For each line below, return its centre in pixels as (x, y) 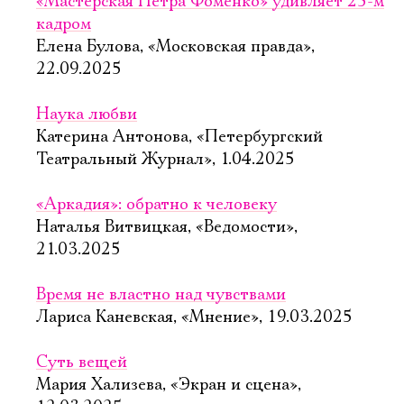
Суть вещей (82, 363)
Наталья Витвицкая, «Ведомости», (167, 227)
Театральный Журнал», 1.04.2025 (165, 160)
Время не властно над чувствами (161, 295)
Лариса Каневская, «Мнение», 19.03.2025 (194, 317)
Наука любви (87, 115)
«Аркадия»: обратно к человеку (156, 205)
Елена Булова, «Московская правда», (175, 47)
